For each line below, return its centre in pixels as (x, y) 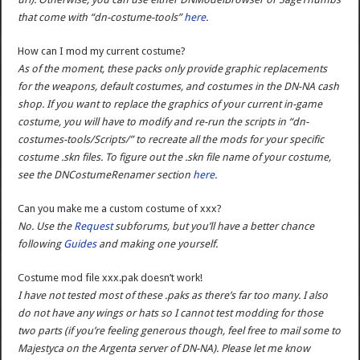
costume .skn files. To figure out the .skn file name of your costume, (175, 157)
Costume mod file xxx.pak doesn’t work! (110, 278)
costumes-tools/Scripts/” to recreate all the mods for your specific (171, 140)
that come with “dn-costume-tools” (101, 18)
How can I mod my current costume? (102, 51)
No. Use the (46, 227)
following (41, 244)
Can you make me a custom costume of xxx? (120, 209)
